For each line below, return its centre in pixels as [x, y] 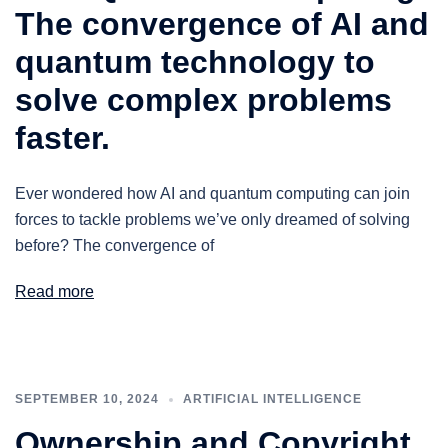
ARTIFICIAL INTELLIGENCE [272, 399]
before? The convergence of [114, 245]
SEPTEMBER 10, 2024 [87, 399]
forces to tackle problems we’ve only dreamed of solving [212, 219]
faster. [62, 138]
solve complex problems [203, 100]
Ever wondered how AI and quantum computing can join [212, 193]
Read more [54, 291]
